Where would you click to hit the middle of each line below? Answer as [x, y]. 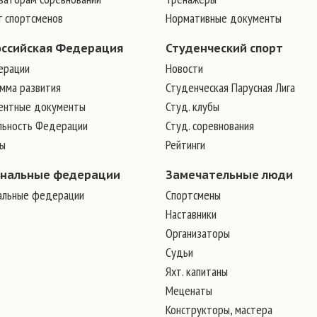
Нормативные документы [224, 18]
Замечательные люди [229, 175]
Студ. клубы [192, 106]
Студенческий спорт [224, 48]
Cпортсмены [193, 195]
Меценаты [189, 290]
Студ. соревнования [210, 126]
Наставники [191, 214]
